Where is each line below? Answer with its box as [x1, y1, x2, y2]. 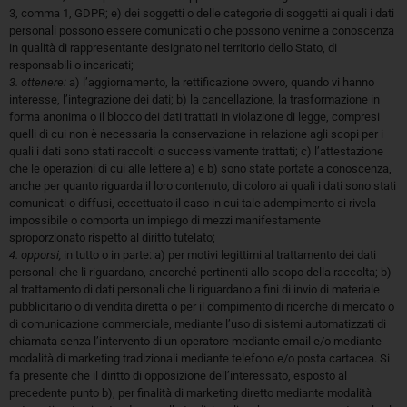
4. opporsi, [9, 248, 61, 263]
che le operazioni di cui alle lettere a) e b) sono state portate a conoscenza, [9, 162, 392, 176]
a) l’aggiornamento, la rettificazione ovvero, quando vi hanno [66, 75, 374, 90]
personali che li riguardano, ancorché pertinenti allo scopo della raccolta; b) [9, 265, 392, 280]
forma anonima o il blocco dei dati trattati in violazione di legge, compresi [9, 110, 380, 124]
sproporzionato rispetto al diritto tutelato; [9, 231, 215, 245]
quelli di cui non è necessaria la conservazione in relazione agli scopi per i [9, 127, 383, 142]
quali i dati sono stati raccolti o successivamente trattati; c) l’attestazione [9, 144, 383, 159]
